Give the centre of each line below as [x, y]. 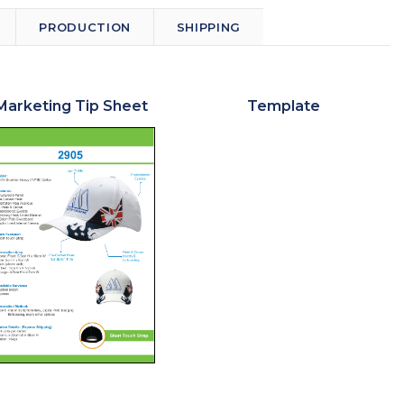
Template [283, 106]
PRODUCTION [85, 27]
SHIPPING [209, 27]
